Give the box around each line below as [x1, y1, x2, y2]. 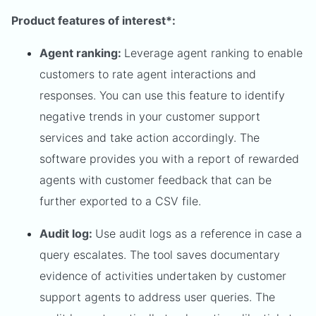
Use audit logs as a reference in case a [95, 226, 302, 241]
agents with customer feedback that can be [39, 172, 272, 187]
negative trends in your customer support [39, 109, 260, 123]
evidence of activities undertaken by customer [39, 268, 286, 283]
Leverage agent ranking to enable [124, 45, 303, 60]
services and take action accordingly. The [39, 130, 260, 145]
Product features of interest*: [11, 13, 176, 28]
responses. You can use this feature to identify [39, 87, 285, 102]
